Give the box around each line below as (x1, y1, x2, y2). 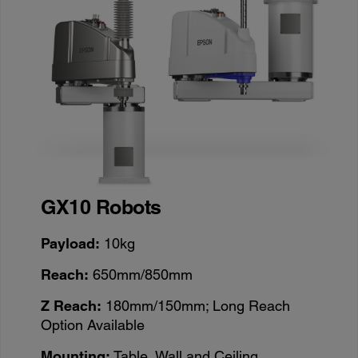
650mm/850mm (89, 266, 193, 284)
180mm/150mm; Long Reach (101, 297, 291, 315)
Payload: (41, 235, 101, 253)
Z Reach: (41, 297, 102, 315)
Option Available (41, 316, 145, 334)
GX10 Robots (41, 195, 161, 220)
